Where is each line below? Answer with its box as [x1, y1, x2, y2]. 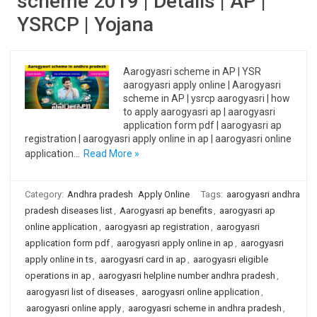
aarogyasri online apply [26, 303, 121, 313]
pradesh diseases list [25, 205, 113, 216]
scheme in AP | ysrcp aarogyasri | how [123, 93, 291, 104]
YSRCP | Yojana [17, 13, 154, 36]
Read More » [83, 148, 139, 159]
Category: [25, 189, 66, 200]
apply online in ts [25, 254, 93, 265]
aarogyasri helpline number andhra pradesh [98, 270, 275, 281]
